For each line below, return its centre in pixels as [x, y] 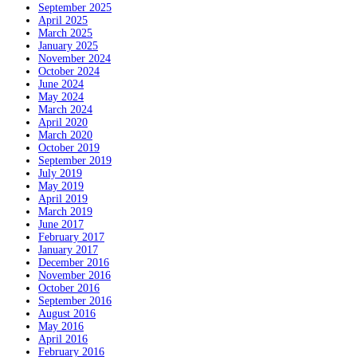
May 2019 [61, 186]
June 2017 [61, 225]
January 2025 [68, 46]
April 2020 [63, 123]
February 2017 [71, 237]
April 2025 [63, 21]
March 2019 [65, 212]
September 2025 [75, 8]
